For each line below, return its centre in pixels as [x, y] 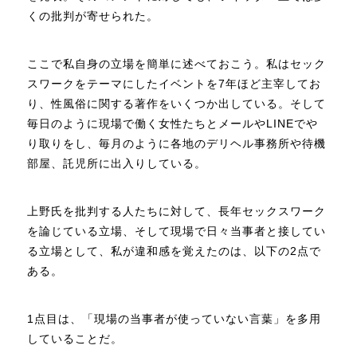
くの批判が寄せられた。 [93, 16]
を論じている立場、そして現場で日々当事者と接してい [177, 231]
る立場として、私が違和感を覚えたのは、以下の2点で [175, 251]
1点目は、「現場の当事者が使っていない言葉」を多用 [175, 318]
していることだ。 [75, 338]
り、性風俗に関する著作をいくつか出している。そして [177, 103]
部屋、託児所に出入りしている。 [117, 163]
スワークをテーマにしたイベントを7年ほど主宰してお [175, 83]
